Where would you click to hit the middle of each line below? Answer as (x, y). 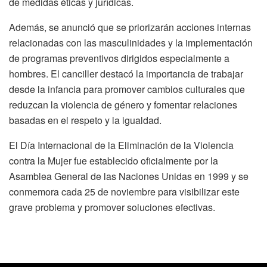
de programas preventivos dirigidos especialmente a (119, 58)
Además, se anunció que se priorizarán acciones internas (130, 27)
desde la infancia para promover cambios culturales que (127, 89)
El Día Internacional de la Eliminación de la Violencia (121, 145)
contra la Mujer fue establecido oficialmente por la (114, 161)
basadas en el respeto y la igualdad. (85, 120)
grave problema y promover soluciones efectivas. (112, 207)
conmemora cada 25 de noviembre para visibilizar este (124, 192)
